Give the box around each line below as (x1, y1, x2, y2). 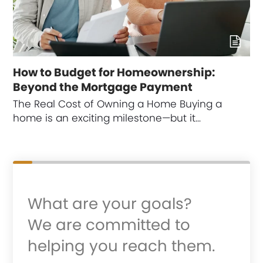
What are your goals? (28, 193, 193, 214)
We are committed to (28, 214, 191, 235)
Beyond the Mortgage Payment (13, 79, 193, 95)
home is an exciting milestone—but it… (13, 111, 201, 125)
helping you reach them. (28, 235, 215, 257)
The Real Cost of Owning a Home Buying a (13, 97, 222, 111)
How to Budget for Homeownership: (13, 64, 215, 80)
